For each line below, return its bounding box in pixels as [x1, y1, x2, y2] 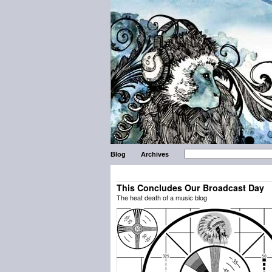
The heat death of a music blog [117, 192, 207, 202]
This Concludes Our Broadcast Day [117, 182, 264, 194]
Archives [141, 151, 169, 158]
